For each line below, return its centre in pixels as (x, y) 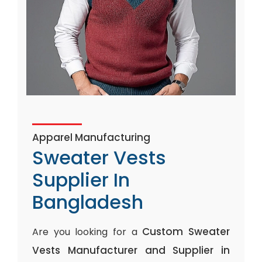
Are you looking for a (87, 232)
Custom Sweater (186, 232)
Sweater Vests (99, 158)
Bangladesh (88, 202)
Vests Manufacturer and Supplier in (131, 250)
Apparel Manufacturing (91, 137)
